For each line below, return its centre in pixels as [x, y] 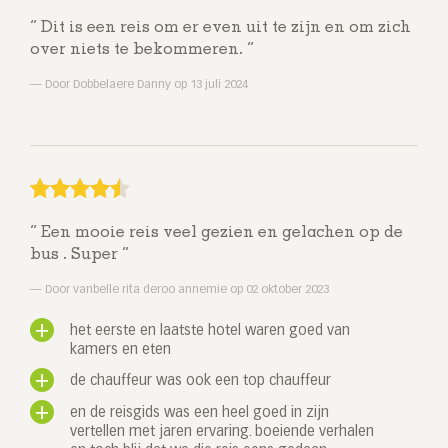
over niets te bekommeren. [138, 50]
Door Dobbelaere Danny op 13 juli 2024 [145, 85]
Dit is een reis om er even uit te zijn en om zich [224, 28]
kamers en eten [120, 350]
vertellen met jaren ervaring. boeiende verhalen [222, 432]
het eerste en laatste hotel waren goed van [210, 331]
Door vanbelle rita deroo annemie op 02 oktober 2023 [185, 290]
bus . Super [76, 255]
